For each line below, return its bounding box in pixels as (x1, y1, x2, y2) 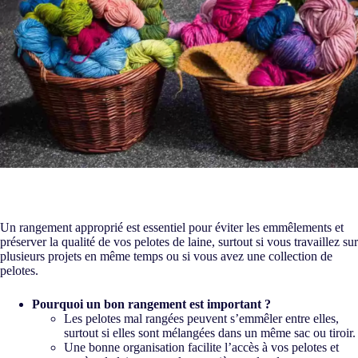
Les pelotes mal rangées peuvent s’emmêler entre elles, (64, 312, 339, 326)
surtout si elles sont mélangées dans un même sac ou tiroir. (64, 326, 356, 340)
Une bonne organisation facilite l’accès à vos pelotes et (64, 340, 339, 355)
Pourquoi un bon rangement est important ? (32, 297, 271, 312)
